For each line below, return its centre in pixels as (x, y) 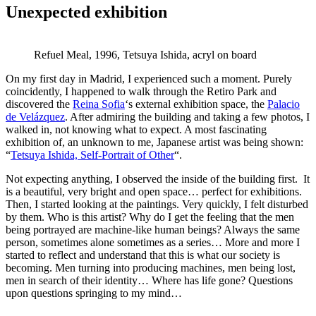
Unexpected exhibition (86, 12)
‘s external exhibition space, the (196, 104)
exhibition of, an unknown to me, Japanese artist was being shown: (154, 142)
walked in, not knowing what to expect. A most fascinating (136, 129)
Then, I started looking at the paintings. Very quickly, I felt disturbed (157, 204)
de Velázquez (35, 116)
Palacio (284, 104)
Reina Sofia (99, 104)
